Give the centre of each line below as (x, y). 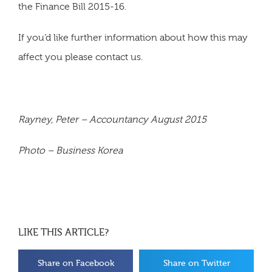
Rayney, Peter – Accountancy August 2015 (112, 119)
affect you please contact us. (80, 57)
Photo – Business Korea (70, 150)
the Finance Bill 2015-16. (72, 7)
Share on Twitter (196, 263)
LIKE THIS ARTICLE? (63, 233)
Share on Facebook (76, 263)
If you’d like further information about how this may (133, 38)
